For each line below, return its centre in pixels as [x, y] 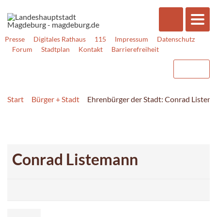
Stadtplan [55, 49]
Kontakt [91, 49]
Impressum [132, 39]
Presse [15, 39]
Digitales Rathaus [60, 39]
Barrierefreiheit [135, 49]
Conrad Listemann [75, 159]
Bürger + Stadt [55, 99]
